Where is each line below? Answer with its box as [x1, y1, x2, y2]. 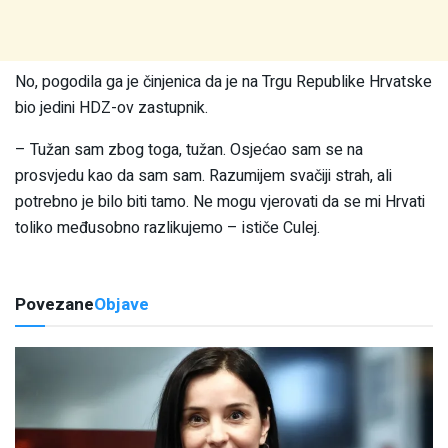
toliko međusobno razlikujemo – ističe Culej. [15, 216, 320, 241]
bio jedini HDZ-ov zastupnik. [15, 96, 208, 121]
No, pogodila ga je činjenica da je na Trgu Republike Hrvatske [15, 70, 432, 95]
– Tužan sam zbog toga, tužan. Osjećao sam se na [15, 138, 363, 163]
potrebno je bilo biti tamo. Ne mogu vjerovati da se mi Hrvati [15, 190, 425, 215]
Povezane [15, 292, 94, 318]
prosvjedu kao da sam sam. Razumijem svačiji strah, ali [15, 164, 392, 189]
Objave [94, 292, 149, 318]
